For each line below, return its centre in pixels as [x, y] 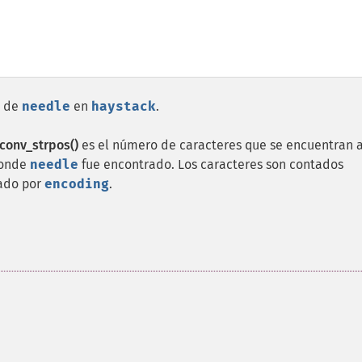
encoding [77, 184]
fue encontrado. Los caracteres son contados [211, 164]
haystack [124, 106]
